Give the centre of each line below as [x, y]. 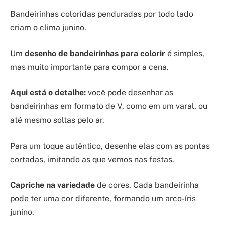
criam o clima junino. [48, 28]
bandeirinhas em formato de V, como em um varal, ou [109, 106]
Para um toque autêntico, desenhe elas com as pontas [110, 146]
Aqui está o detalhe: [48, 93]
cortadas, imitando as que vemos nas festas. [92, 159]
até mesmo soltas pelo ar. [57, 120]
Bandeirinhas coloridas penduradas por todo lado [102, 14]
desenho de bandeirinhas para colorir [95, 53]
